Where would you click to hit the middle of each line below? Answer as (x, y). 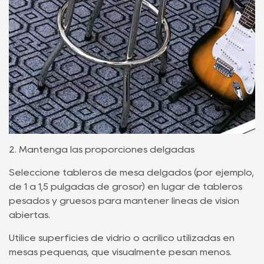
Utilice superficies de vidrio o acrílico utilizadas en (122, 238)
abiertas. (29, 215)
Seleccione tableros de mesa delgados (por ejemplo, (131, 172)
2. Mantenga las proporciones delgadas (102, 149)
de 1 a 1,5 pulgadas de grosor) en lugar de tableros (126, 187)
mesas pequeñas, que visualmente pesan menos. (120, 252)
